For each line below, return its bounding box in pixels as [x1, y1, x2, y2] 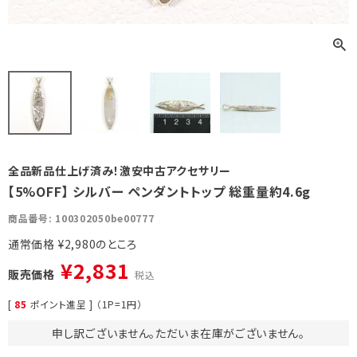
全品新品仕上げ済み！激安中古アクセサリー [8, 163, 231, 179]
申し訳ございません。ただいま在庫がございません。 [52, 325, 305, 342]
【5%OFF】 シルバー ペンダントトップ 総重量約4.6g [8, 182, 312, 202]
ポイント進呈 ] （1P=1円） [29, 297, 143, 312]
